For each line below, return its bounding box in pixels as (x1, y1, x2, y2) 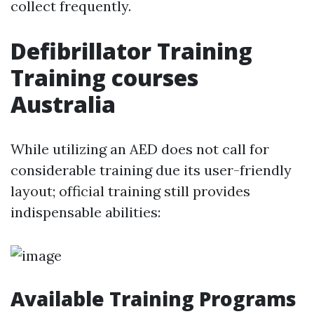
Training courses (11, 62, 198, 93)
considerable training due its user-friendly (11, 161, 292, 179)
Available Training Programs (11, 285, 296, 312)
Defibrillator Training (11, 36, 252, 66)
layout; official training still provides (11, 182, 250, 200)
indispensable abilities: (11, 203, 161, 221)
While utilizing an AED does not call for (11, 140, 269, 158)
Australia (11, 89, 116, 119)
